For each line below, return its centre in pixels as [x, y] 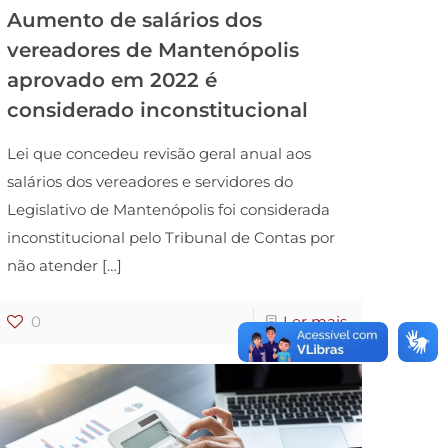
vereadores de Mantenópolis [153, 49]
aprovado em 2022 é [112, 79]
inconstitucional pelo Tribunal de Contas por [171, 237]
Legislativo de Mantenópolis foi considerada [169, 209]
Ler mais [314, 321]
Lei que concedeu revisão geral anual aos [159, 153]
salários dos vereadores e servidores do [150, 181]
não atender [53, 265]
